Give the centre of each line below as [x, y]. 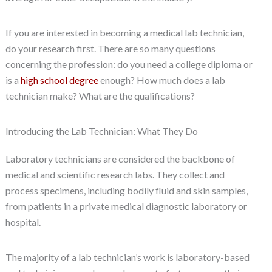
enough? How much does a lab [161, 80]
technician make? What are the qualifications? [100, 95]
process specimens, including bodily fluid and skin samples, [126, 190]
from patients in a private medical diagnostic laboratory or [126, 206]
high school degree [59, 80]
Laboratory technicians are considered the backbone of [120, 158]
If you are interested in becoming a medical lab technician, [124, 32]
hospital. [23, 222]
